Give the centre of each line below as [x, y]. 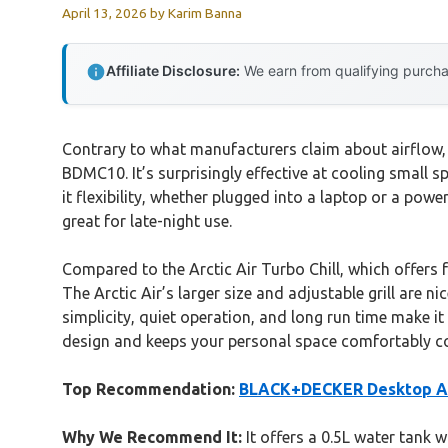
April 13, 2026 [104, 12]
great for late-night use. [147, 220]
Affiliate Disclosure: [173, 70]
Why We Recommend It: [152, 436]
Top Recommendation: [148, 388]
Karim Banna [205, 12]
